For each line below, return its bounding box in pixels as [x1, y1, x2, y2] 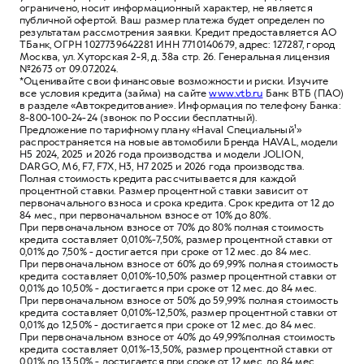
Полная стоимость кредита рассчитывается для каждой [19, 171, 297, 185]
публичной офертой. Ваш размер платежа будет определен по [19, 13, 325, 27]
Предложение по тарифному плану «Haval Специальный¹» [19, 123, 302, 136]
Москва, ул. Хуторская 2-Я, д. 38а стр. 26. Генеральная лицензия [19, 50, 331, 63]
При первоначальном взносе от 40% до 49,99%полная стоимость [19, 330, 336, 344]
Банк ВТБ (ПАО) [262, 86, 344, 100]
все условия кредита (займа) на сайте [19, 86, 210, 100]
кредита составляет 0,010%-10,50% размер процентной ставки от [19, 269, 337, 283]
